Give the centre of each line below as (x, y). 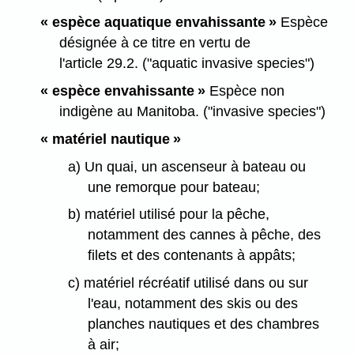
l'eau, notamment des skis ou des (192, 304)
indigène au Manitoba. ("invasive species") (193, 112)
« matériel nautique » (110, 139)
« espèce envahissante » (122, 91)
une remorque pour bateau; (173, 187)
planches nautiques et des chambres (203, 324)
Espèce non (245, 91)
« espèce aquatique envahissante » (160, 23)
